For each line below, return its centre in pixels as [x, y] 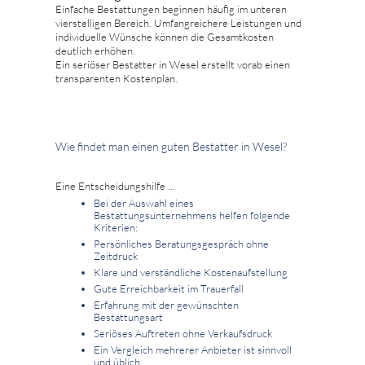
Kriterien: [116, 227]
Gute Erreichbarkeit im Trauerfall [169, 288]
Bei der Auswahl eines [144, 202]
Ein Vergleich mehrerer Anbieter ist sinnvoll [193, 349]
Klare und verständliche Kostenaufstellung [191, 272]
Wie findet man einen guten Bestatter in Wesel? [171, 146]
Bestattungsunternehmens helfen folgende [192, 215]
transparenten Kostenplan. [117, 78]
